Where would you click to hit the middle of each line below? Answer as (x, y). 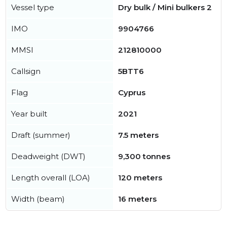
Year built (29, 114)
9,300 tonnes (144, 156)
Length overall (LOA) (51, 178)
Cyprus (132, 92)
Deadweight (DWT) (48, 156)
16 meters (137, 199)
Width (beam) (38, 199)
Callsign (26, 71)
